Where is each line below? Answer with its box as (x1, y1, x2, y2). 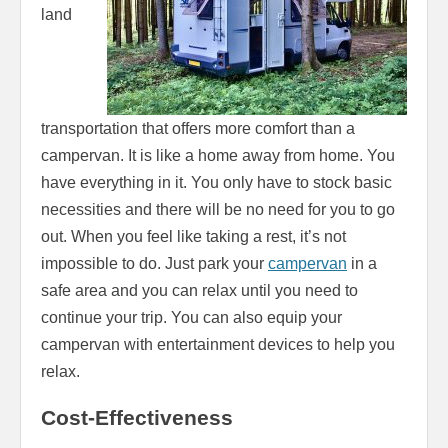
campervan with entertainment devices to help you (41, 335, 395, 353)
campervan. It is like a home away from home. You (41, 146, 395, 164)
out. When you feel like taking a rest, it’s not (41, 227, 346, 245)
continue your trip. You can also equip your (41, 308, 342, 326)
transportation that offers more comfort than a (41, 119, 355, 137)
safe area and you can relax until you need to (41, 281, 358, 299)
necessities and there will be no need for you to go (41, 200, 395, 218)
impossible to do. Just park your (41, 254, 268, 272)
